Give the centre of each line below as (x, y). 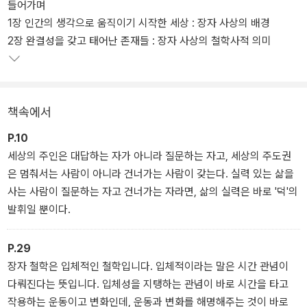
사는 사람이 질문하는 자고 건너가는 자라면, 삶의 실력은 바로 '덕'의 (153, 191)
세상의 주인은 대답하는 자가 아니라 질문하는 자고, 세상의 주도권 (149, 156)
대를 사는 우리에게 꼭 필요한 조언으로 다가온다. (113, 12)
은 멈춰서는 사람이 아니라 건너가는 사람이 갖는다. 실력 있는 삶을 (151, 173)
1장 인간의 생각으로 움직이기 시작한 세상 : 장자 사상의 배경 (140, 23)
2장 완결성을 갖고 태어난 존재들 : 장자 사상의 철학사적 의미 (139, 40)
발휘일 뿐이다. (39, 209)
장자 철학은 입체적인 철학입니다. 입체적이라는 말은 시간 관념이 (148, 266)
